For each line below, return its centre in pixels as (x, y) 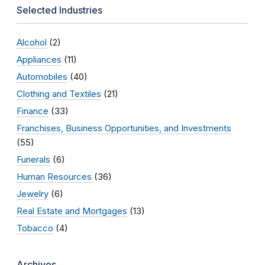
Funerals (33, 159)
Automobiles (42, 76)
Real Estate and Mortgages (72, 211)
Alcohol (32, 42)
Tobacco (35, 228)
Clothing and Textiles (59, 93)
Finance (33, 111)
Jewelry (33, 193)
